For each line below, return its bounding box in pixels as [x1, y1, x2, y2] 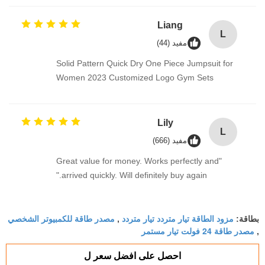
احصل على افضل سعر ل [84, 250, 181, 261]
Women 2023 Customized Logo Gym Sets [56, 72, 214, 82]
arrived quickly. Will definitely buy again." [62, 170, 207, 180]
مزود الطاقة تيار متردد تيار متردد [122, 212, 234, 224]
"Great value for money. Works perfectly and [56, 156, 219, 166]
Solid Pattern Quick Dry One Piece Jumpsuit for [56, 58, 233, 68]
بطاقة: [234, 214, 259, 224]
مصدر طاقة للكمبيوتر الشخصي [8, 212, 115, 224]
